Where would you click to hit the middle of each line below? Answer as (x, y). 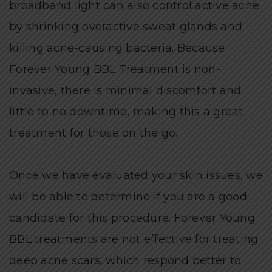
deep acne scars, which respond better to (125, 260)
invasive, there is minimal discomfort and (125, 90)
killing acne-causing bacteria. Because (117, 48)
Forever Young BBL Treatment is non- (115, 69)
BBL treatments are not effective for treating (134, 239)
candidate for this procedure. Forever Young (132, 218)
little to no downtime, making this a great (126, 111)
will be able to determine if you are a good (128, 196)
